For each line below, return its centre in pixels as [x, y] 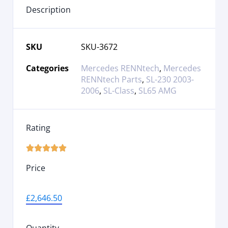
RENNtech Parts [111, 79]
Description [48, 9]
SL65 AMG [158, 90]
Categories [47, 68]
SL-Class [119, 90]
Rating [38, 127]
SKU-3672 [99, 47]
